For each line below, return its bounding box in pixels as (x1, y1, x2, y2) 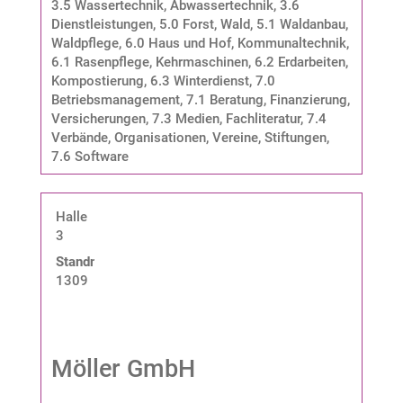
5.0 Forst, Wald (158, 15, 250, 32)
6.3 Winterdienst (149, 72, 249, 89)
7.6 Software (50, 148, 129, 165)
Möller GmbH (50, 354, 195, 383)
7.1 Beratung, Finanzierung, (185, 91, 350, 108)
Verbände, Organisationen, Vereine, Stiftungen (50, 129, 327, 146)
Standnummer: (55, 253, 143, 270)
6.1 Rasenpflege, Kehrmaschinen (50, 53, 248, 70)
